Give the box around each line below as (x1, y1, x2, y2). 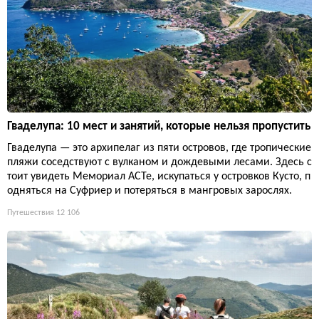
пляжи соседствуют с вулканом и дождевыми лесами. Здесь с (7, 156, 312, 168)
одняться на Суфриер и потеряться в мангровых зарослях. (7, 184, 292, 197)
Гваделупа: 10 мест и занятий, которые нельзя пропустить (7, 120, 310, 132)
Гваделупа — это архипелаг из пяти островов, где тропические (7, 142, 311, 154)
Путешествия (7, 208, 54, 217)
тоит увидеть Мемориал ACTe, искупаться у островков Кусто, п (7, 170, 310, 182)
